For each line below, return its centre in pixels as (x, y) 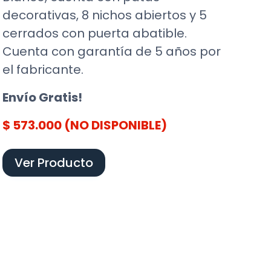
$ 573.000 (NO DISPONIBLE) (85, 125)
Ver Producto (54, 162)
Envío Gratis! (43, 97)
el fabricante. (43, 69)
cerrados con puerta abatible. (95, 33)
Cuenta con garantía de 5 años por (112, 51)
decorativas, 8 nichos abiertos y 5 (105, 15)
